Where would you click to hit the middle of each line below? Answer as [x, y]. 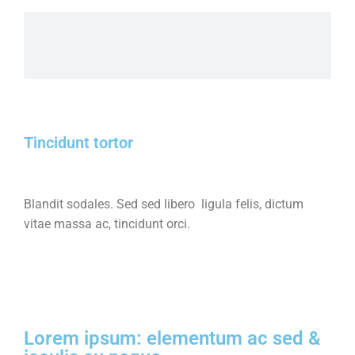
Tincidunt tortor [78, 143]
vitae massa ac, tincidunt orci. [107, 224]
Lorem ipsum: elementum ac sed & [172, 338]
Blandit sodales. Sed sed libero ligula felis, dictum [164, 204]
